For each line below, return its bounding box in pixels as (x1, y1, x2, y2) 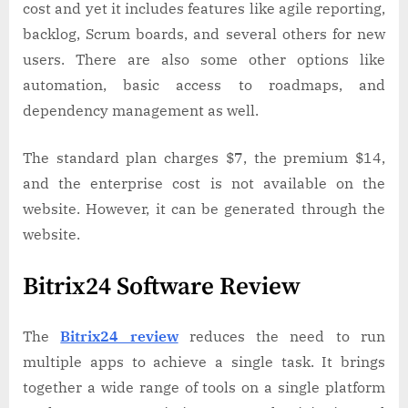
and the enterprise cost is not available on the (23, 174, 385, 193)
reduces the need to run (178, 327, 386, 346)
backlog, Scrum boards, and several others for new (23, 25, 385, 44)
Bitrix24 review (60, 327, 178, 346)
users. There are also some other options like (23, 50, 385, 69)
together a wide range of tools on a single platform (23, 378, 385, 397)
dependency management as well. (23, 101, 266, 120)
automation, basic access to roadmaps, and (23, 76, 385, 95)
